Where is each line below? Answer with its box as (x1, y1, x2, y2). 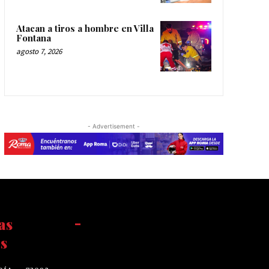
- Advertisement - (87, 122, 140, 130)
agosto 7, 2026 (16, 46, 62, 56)
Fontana (16, 31, 51, 44)
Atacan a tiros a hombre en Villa (16, 22, 154, 34)
